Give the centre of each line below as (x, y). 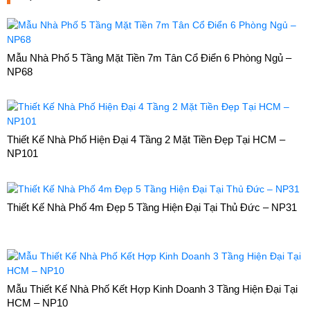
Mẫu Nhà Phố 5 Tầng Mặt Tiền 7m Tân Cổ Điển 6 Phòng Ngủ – (149, 57)
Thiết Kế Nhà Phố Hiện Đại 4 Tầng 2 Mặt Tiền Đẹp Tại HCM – (146, 139)
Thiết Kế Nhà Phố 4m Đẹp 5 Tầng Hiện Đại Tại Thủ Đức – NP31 (152, 207)
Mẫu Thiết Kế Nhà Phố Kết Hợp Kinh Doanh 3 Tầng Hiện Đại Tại (152, 289)
